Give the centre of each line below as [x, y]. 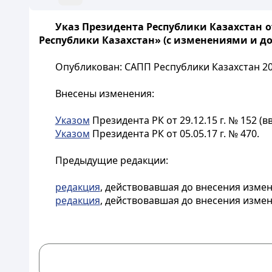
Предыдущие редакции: [111, 160]
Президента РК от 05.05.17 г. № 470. [174, 134]
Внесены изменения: [104, 93]
